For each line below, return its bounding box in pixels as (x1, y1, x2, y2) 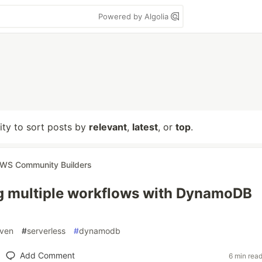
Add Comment (19, 250, 75, 260)
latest (132, 121, 158, 133)
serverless (27, 226, 65, 236)
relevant (89, 121, 127, 133)
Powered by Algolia (98, 12, 171, 21)
